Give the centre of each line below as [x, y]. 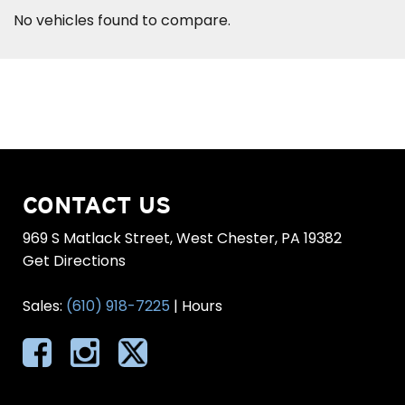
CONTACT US [97, 205]
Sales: [44, 306]
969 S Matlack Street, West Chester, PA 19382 [182, 238]
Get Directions [74, 261]
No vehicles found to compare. [122, 20]
